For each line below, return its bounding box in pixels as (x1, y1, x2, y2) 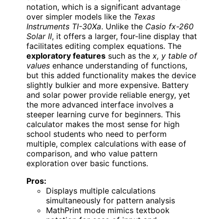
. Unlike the (101, 21, 145, 31)
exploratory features (26, 50, 106, 61)
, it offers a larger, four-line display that (52, 31, 197, 41)
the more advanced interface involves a (26, 99, 174, 109)
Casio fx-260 (145, 21, 194, 31)
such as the (106, 50, 153, 61)
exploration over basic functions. (26, 158, 148, 168)
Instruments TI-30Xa (26, 21, 101, 31)
